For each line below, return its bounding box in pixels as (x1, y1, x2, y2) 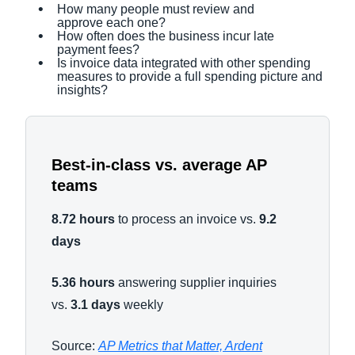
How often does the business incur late (57, 29, 274, 43)
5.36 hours (52, 276, 115, 289)
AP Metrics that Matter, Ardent (98, 339, 262, 353)
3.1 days (71, 298, 124, 311)
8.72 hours (52, 212, 115, 226)
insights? (57, 83, 111, 97)
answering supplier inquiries (115, 276, 277, 289)
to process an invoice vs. (115, 212, 259, 226)
